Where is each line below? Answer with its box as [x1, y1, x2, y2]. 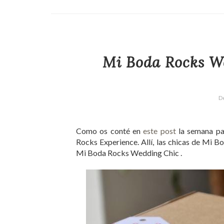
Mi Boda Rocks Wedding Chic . [76, 148, 182, 157]
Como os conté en [76, 126, 143, 135]
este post [143, 126, 176, 135]
